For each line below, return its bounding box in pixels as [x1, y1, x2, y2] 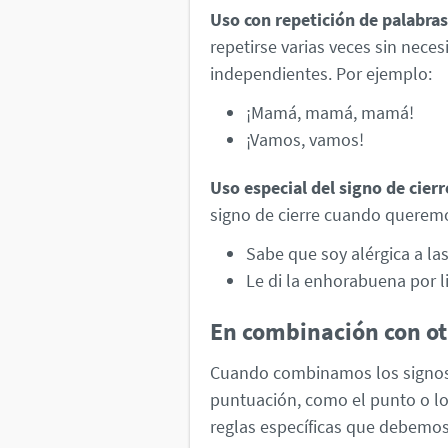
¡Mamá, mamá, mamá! [246, 100, 414, 124]
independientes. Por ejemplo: [210, 62, 432, 86]
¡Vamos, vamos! [246, 127, 364, 151]
